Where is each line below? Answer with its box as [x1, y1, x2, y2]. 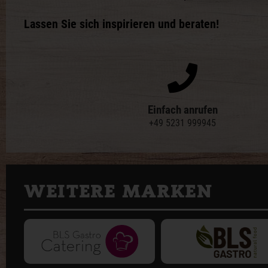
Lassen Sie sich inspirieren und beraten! [24, 17, 219, 32]
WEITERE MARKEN [24, 180, 212, 203]
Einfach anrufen [147, 103, 218, 117]
